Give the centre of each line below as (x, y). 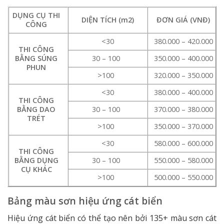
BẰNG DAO (36, 109)
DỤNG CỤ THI (36, 15)
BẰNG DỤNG (36, 160)
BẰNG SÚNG (36, 58)
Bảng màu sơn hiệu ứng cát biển (86, 201)
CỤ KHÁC (36, 169)
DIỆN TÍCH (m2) (108, 20)
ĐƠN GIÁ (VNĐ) (183, 20)
